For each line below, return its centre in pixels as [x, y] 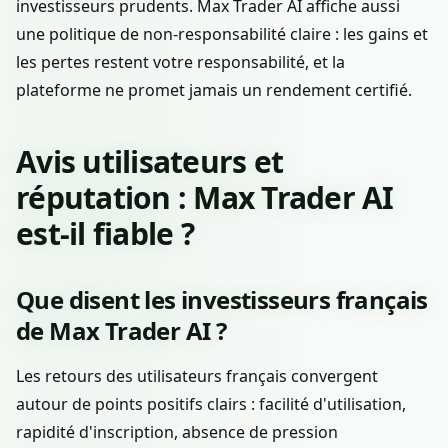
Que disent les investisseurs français [222, 300]
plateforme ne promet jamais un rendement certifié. [214, 90]
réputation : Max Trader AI [205, 198]
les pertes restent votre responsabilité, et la [180, 62]
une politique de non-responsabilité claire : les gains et [222, 34]
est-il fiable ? [105, 234]
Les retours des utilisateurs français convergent [197, 376]
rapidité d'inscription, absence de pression [177, 432]
